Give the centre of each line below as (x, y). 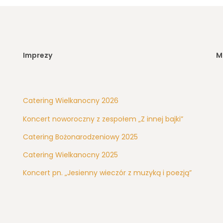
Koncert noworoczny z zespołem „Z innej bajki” (103, 119)
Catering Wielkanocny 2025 (71, 155)
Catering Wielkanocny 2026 (71, 101)
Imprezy (38, 55)
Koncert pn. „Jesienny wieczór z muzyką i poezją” (108, 173)
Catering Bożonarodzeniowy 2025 (81, 137)
